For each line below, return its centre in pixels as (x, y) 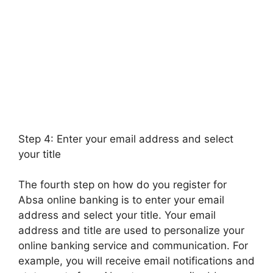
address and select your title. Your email (117, 215)
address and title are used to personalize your (131, 230)
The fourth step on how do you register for (122, 185)
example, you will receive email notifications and (136, 261)
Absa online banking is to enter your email (121, 200)
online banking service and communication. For (133, 246)
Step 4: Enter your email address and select (126, 139)
